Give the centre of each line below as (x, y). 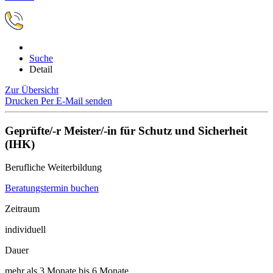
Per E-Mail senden (76, 101)
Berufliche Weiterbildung (53, 168)
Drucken (23, 101)
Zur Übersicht (32, 90)
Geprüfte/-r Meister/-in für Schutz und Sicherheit (126, 130)
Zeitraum (22, 209)
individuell (25, 230)
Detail (41, 69)
